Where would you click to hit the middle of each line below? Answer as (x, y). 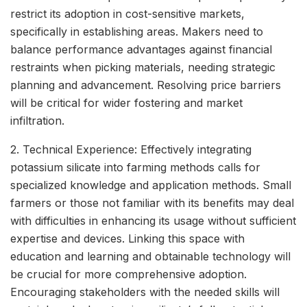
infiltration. (37, 120)
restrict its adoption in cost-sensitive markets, (127, 13)
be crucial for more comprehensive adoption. (128, 274)
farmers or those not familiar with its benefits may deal (152, 202)
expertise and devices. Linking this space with (127, 238)
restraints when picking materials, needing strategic (143, 67)
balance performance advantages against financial (141, 49)
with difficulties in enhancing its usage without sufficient (153, 220)
